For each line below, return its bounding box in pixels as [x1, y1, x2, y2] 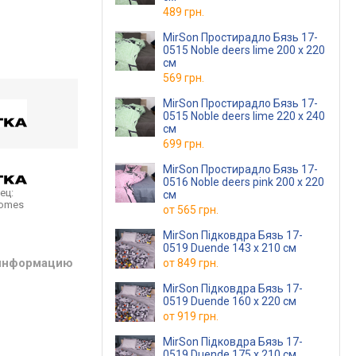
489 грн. [163, 6, 204, 18]
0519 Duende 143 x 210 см [163, 242, 296, 254]
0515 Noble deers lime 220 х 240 [163, 110, 325, 122]
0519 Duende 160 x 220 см [163, 295, 296, 308]
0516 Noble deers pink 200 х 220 [163, 176, 324, 188]
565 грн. [177, 203, 219, 216]
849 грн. [177, 257, 219, 269]
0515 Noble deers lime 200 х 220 [163, 44, 325, 56]
